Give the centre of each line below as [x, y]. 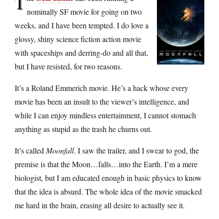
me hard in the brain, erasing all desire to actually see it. [100, 205]
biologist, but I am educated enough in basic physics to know [108, 177]
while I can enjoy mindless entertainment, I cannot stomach [105, 115]
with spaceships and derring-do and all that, [81, 52]
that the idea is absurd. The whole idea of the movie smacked [108, 191]
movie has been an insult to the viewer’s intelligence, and [102, 101]
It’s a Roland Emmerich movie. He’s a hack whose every [101, 88]
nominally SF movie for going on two [84, 11]
